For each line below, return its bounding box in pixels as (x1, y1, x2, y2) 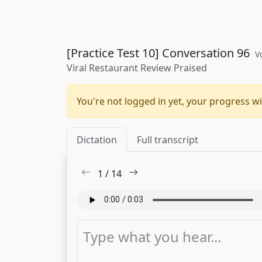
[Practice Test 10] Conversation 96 (67, 45, 253, 61)
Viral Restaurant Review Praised (67, 61, 207, 74)
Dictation (77, 133, 117, 146)
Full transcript (137, 133, 198, 146)
